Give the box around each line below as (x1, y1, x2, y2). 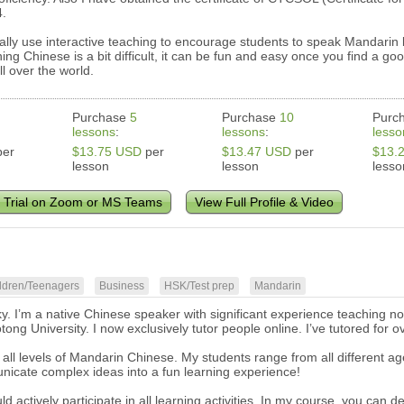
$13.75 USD (72, 144, 142, 160)
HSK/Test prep (164, 280, 235, 293)
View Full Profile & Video (195, 195, 335, 210)
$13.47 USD (222, 144, 292, 160)
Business (99, 280, 145, 293)
